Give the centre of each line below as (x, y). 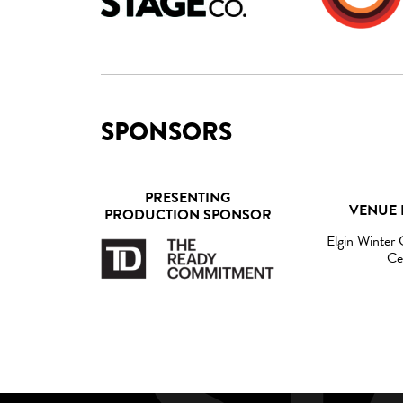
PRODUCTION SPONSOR (188, 215)
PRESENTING (188, 197)
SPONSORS (166, 131)
